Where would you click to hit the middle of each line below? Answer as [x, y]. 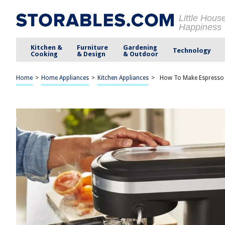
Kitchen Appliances [123, 78]
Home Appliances [65, 78]
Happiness [200, 27]
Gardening [140, 47]
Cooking [44, 54]
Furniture [93, 47]
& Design [91, 54]
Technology [192, 50]
